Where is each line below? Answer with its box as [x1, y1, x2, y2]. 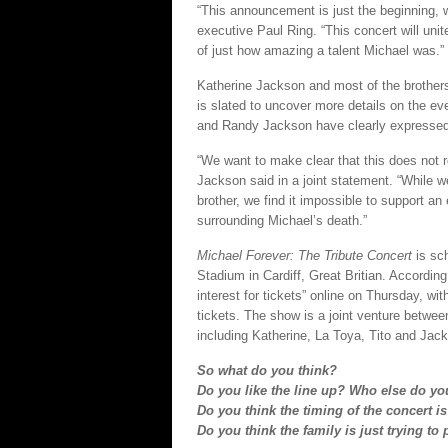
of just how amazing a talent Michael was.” [197, 43, 444, 58]
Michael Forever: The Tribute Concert [197, 248, 416, 263]
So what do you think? [197, 363, 337, 378]
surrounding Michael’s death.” [197, 213, 367, 228]
